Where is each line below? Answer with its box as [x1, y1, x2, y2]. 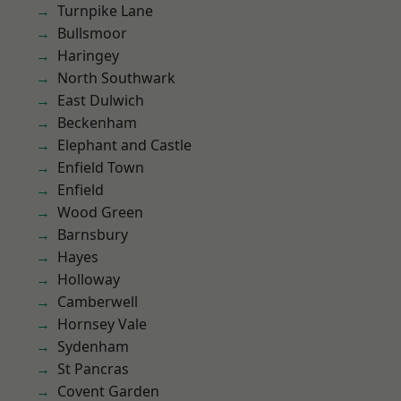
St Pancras [57, 359, 129, 379]
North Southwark [57, 68, 175, 88]
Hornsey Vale [57, 314, 147, 334]
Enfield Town [57, 158, 144, 177]
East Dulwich [57, 90, 144, 110]
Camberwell [57, 292, 138, 311]
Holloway [57, 269, 120, 289]
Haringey [57, 46, 119, 65]
